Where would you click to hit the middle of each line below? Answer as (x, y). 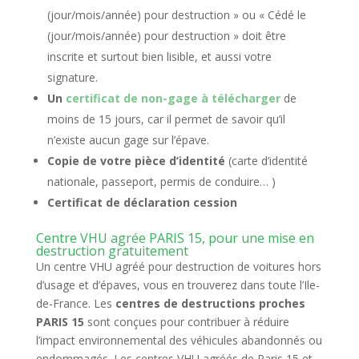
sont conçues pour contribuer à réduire (186, 322)
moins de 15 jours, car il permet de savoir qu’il (166, 119)
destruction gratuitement (112, 251)
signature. (72, 77)
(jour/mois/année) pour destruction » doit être (166, 36)
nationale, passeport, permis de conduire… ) (161, 182)
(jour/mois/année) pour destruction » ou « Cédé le (176, 15)
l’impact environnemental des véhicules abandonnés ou (179, 340)
